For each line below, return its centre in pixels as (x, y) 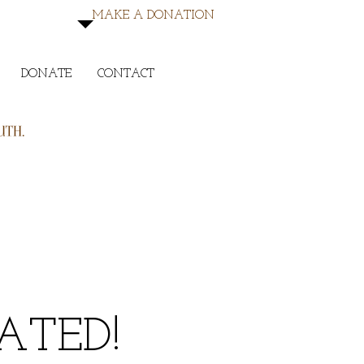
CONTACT (126, 74)
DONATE (46, 74)
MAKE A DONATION (153, 16)
